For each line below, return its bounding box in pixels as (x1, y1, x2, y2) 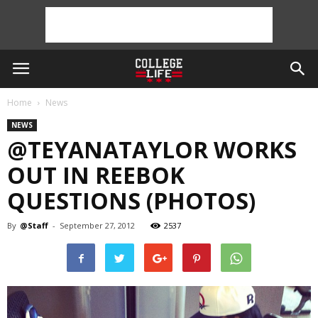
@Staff (20, 220, 48, 231)
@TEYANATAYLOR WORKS (7, 134, 297, 165)
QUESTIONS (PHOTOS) (7, 185, 256, 216)
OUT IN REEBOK (7, 160, 185, 190)
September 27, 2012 (60, 220, 135, 231)
